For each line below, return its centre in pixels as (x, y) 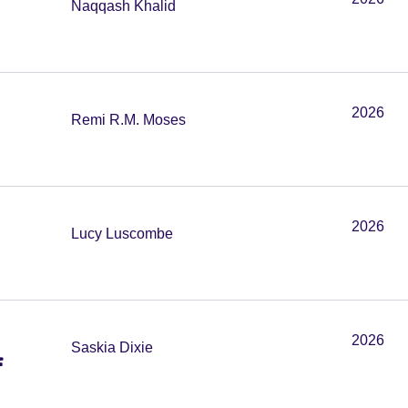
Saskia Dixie (112, 347)
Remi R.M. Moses (128, 120)
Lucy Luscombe (122, 234)
